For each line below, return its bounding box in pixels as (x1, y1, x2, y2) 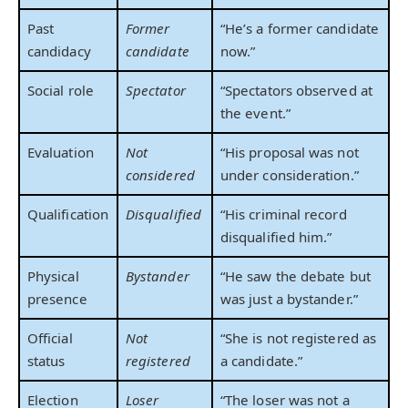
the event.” (220, 103, 291, 122)
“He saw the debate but (220, 266, 371, 285)
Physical (27, 266, 79, 285)
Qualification (27, 204, 109, 223)
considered (126, 165, 195, 184)
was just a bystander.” (220, 289, 358, 308)
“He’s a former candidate (220, 18, 379, 37)
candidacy (27, 41, 91, 60)
